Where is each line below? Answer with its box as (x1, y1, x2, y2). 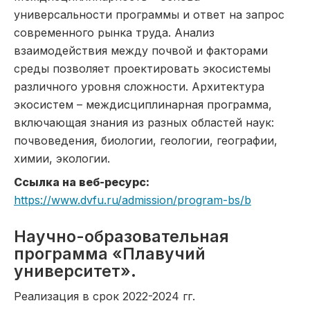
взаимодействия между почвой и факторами (14, 44, 268, 57)
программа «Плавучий (14, 244, 206, 264)
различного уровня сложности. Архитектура (14, 80, 264, 93)
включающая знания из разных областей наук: (14, 116, 274, 129)
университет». (14, 262, 136, 281)
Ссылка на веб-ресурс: (14, 175, 149, 189)
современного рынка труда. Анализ (14, 26, 215, 39)
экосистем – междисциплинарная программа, (14, 98, 272, 111)
